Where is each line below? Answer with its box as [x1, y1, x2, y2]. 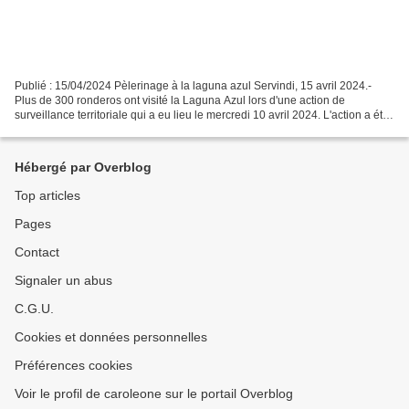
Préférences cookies [15, 358, 132, 372]
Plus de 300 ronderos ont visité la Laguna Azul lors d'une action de [15, 93, 345, 107]
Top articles [15, 188, 80, 203]
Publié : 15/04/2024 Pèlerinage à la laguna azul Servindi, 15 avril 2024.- [15, 79, 372, 92]
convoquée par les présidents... [15, 122, 170, 136]
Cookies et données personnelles [15, 330, 207, 344]
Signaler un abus [15, 273, 112, 288]
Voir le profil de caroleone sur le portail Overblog [15, 386, 293, 401]
